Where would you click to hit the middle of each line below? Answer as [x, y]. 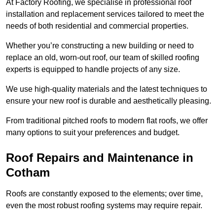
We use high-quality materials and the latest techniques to [107, 89]
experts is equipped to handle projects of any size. [94, 70]
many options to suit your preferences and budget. [93, 133]
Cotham [28, 173]
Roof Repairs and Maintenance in [100, 158]
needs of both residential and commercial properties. [98, 26]
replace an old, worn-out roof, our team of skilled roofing [103, 58]
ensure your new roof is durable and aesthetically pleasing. [110, 101]
